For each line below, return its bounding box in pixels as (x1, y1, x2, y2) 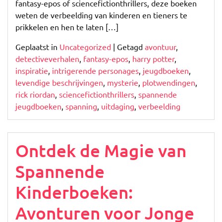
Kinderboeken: (15, 181, 133, 203)
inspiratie (15, 65, 48, 76)
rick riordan (15, 89, 55, 100)
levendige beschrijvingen (15, 77, 103, 88)
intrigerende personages (52, 65, 139, 76)
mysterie (107, 77, 138, 88)
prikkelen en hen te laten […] (15, 22, 118, 32)
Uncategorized (59, 42, 111, 52)
